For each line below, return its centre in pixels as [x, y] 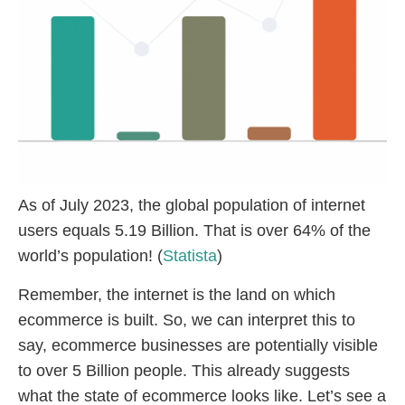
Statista [190, 256]
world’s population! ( [90, 256]
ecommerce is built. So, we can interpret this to [187, 320]
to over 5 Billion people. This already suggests [184, 370]
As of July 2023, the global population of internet [192, 206]
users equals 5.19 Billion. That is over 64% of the [194, 231]
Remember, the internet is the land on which [177, 294]
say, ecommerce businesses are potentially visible [198, 345]
